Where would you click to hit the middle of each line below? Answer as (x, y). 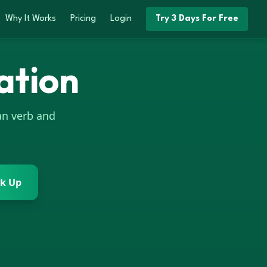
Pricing (83, 19)
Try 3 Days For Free (197, 19)
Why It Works (31, 19)
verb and (32, 116)
